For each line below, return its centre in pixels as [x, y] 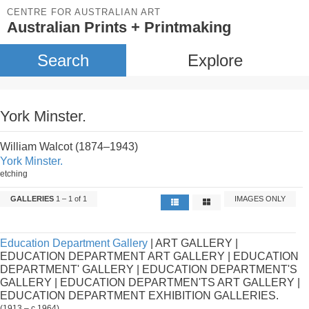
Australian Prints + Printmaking [119, 27]
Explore [215, 60]
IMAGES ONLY [260, 199]
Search [63, 60]
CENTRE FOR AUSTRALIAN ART [84, 12]
